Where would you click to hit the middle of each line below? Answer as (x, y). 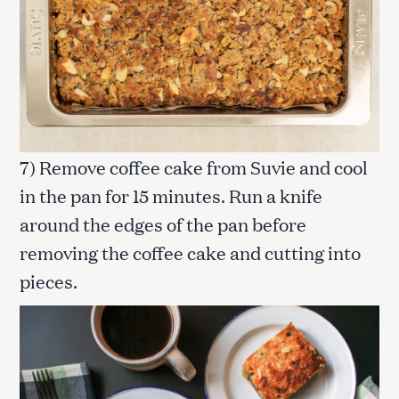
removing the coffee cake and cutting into (190, 252)
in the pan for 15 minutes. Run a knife (171, 195)
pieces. (49, 281)
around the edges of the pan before (163, 224)
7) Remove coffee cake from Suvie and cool (194, 167)
